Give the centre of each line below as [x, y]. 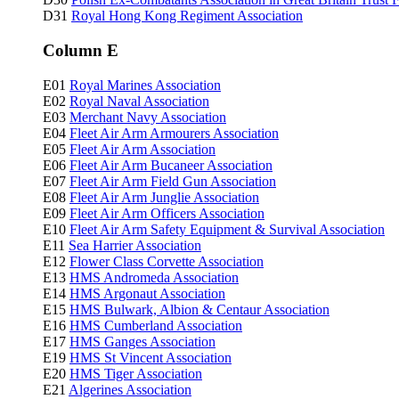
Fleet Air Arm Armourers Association [174, 133]
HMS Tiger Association [136, 373]
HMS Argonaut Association [147, 293]
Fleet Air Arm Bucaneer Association [171, 165]
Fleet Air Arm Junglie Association [164, 197]
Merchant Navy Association [148, 117]
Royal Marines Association [145, 85]
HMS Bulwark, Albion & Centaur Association [199, 309]
